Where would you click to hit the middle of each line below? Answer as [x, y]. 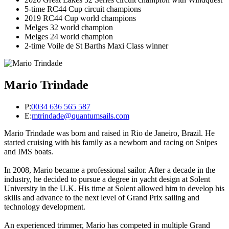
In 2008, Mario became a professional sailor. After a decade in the [110, 170]
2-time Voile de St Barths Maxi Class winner [96, 46]
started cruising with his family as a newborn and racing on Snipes [111, 142]
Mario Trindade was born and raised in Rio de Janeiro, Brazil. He [109, 133]
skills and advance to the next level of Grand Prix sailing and [102, 197]
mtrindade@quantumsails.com [81, 116]
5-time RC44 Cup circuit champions [83, 9]
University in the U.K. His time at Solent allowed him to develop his [114, 188]
